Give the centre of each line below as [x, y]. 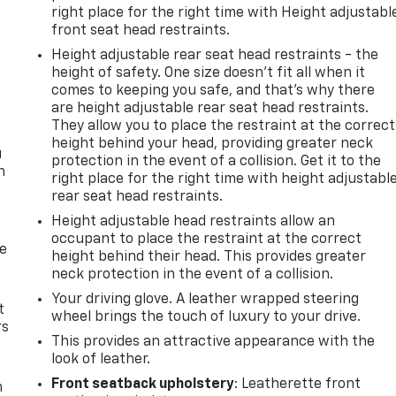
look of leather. [101, 359]
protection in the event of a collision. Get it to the [217, 161]
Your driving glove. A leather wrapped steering [206, 299]
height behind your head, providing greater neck [213, 144]
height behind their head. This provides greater [209, 257]
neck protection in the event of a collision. [193, 274]
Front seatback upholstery [143, 384]
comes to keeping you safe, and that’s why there [213, 91]
